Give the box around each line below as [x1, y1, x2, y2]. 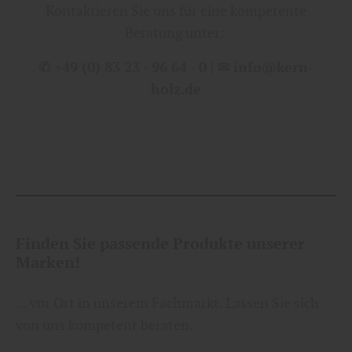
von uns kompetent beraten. [16, 315, 193, 334]
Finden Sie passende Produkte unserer [16, 233, 305, 254]
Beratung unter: [124, 23, 228, 42]
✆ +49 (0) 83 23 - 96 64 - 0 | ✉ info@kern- [38, 57, 313, 76]
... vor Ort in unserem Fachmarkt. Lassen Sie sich [16, 293, 319, 312]
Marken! [16, 251, 80, 273]
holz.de [151, 79, 201, 98]
